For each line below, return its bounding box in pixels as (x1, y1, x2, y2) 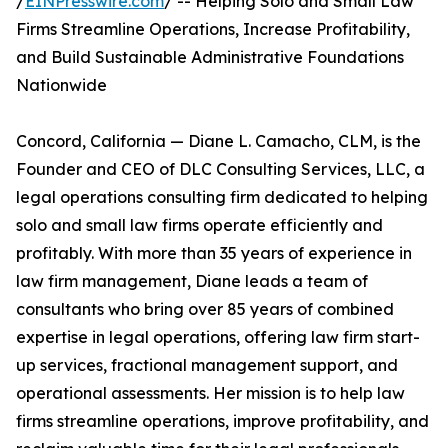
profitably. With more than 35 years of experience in (16, 243, 412, 263)
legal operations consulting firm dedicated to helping (16, 187, 428, 207)
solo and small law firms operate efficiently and (16, 215, 383, 235)
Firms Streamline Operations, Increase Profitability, (16, 19, 410, 39)
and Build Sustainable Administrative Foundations (16, 47, 404, 67)
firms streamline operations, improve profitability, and (16, 411, 429, 431)
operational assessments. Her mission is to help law (16, 383, 405, 403)
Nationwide (16, 75, 107, 95)
